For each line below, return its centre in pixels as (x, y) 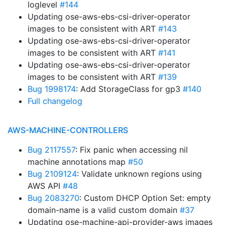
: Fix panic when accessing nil (132, 150)
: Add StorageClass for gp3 (129, 89)
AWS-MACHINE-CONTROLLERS (68, 130)
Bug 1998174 (52, 89)
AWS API (45, 186)
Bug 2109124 (52, 174)
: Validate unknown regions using (139, 174)
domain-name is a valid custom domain (104, 210)
